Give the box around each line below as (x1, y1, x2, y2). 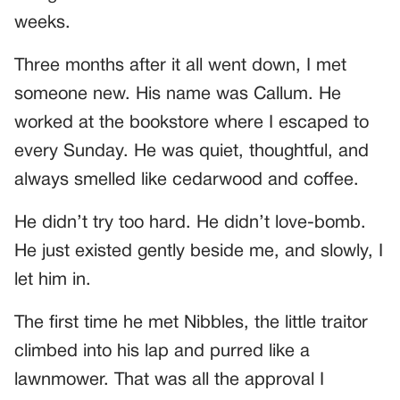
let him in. (14, 271, 91, 288)
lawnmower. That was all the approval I (14, 371, 324, 388)
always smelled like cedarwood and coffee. (14, 171, 359, 188)
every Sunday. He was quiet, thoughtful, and (14, 143, 369, 160)
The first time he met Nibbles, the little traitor (14, 314, 368, 331)
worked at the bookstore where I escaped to (14, 114, 369, 131)
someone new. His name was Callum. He (14, 86, 341, 103)
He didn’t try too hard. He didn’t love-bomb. (14, 214, 366, 231)
